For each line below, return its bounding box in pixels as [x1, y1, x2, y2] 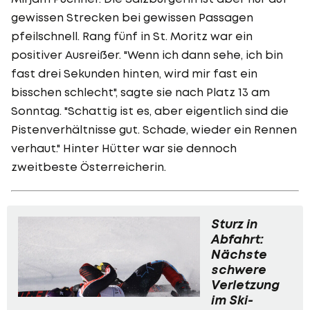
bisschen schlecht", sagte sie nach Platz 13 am [11, 84, 270, 99]
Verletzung [211, 276, 280, 293]
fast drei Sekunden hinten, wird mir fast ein [11, 66, 257, 80]
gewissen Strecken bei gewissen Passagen [11, 10, 253, 24]
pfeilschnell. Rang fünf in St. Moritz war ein [11, 28, 253, 43]
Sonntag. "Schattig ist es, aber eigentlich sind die [11, 103, 289, 118]
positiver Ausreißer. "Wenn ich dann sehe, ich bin [11, 47, 283, 62]
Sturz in [211, 215, 257, 232]
